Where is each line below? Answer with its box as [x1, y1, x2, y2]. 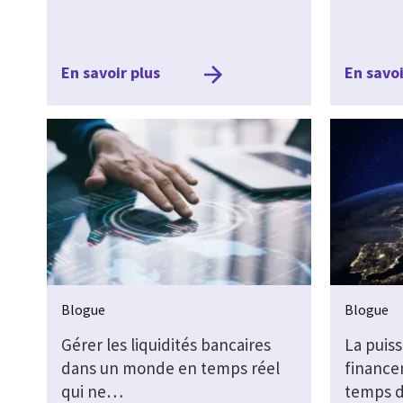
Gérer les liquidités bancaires [61, 333, 271, 355]
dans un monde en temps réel [61, 356, 280, 379]
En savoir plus [61, 62, 160, 83]
